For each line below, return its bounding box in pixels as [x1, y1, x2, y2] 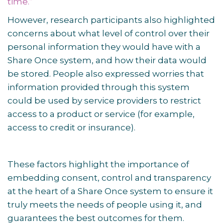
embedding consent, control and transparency [7, 173, 211, 183]
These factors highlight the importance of [7, 159, 189, 169]
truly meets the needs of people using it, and [7, 200, 202, 210]
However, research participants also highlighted [7, 15, 215, 25]
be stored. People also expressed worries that [7, 69, 204, 79]
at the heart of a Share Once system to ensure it [7, 186, 213, 196]
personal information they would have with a [7, 42, 201, 52]
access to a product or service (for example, [7, 109, 195, 119]
